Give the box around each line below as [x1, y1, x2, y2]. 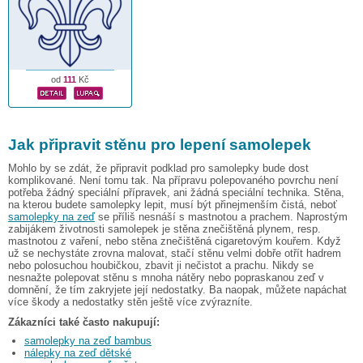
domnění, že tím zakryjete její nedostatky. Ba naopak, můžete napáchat [8, 283, 347, 296]
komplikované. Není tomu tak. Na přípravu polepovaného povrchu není [8, 173, 339, 186]
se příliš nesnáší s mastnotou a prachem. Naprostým [95, 210, 348, 223]
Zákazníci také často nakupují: [8, 315, 160, 328]
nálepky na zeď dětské [24, 346, 131, 359]
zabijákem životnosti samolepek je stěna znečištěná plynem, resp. [8, 222, 321, 235]
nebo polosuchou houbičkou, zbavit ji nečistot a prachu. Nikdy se [8, 258, 314, 271]
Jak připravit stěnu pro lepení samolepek [8, 135, 311, 153]
